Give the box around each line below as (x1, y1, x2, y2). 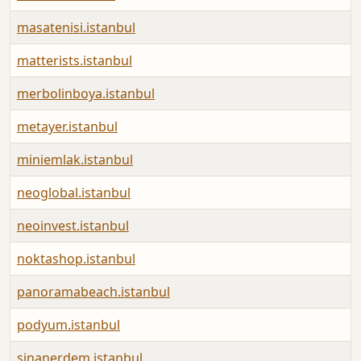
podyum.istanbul (17, 316, 120, 334)
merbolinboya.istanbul (17, 85, 155, 103)
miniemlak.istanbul (17, 151, 133, 169)
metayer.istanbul (17, 118, 118, 136)
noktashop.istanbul (17, 250, 135, 268)
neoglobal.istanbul (17, 184, 131, 202)
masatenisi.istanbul (17, 19, 135, 37)
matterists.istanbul (17, 52, 132, 70)
